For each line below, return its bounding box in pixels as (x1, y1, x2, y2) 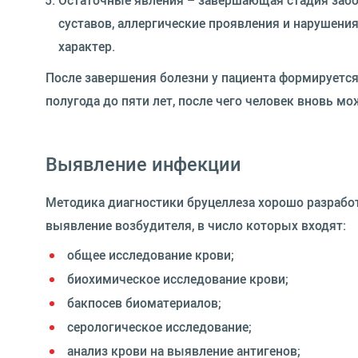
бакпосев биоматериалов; (67, 293, 221, 312)
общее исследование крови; (67, 245, 234, 264)
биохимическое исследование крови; (67, 269, 288, 288)
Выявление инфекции (46, 150, 241, 177)
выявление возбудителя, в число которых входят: (46, 216, 346, 234)
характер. (58, 37, 115, 55)
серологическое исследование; (67, 317, 252, 336)
